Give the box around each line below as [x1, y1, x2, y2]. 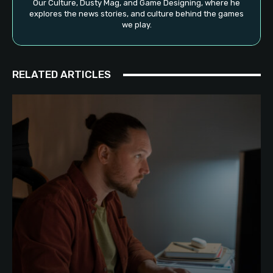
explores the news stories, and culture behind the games [29, 9, 244, 19]
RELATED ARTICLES [12, 68, 111, 81]
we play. [121, 20, 152, 30]
